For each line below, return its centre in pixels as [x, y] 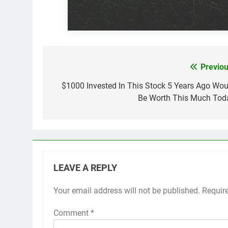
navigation [81, 88]
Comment [72, 213]
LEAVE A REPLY [85, 168]
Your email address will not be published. [127, 190]
